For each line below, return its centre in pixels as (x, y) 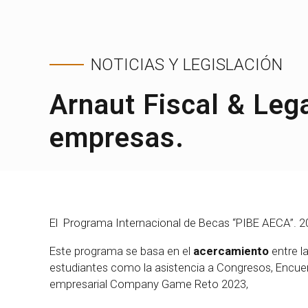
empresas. (117, 138)
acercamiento (231, 251)
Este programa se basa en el (121, 251)
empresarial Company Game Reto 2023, (149, 284)
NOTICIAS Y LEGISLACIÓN (187, 65)
